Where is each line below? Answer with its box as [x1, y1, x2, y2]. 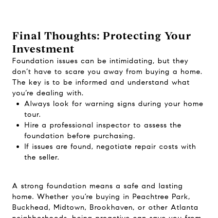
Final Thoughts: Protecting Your [12, 29, 191, 42]
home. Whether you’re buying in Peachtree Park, [12, 192, 190, 201]
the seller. [24, 152, 59, 162]
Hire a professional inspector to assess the [24, 120, 182, 129]
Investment [12, 42, 74, 55]
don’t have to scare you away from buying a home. [12, 67, 202, 76]
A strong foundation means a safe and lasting [12, 181, 183, 190]
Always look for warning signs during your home [24, 99, 203, 108]
